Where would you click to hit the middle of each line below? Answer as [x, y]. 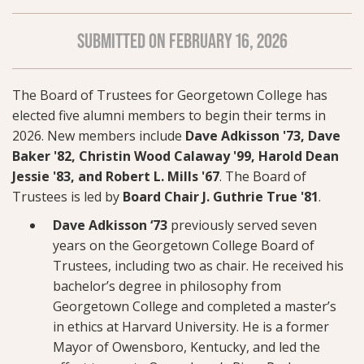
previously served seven [244, 225]
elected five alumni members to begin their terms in [169, 115]
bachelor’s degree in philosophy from [167, 286]
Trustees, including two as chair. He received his [198, 265]
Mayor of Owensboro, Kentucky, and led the [186, 347]
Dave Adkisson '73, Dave [263, 135]
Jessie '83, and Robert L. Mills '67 [116, 176]
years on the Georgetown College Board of [184, 245]
